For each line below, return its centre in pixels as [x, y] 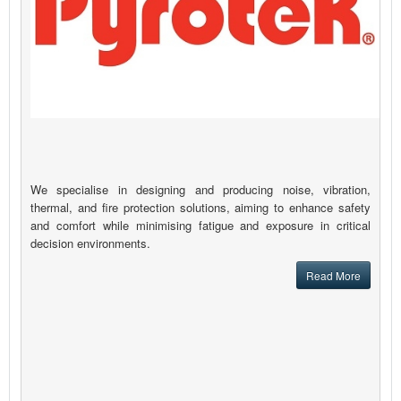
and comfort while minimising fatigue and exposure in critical [200, 226]
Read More [333, 276]
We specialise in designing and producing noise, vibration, [200, 190]
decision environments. [90, 243]
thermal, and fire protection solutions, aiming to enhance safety [200, 208]
